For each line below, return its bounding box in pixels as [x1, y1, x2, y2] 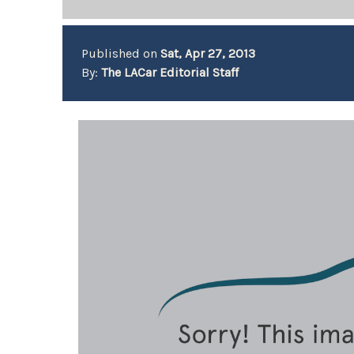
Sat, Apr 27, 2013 [160, 46, 256, 61]
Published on [81, 46, 161, 61]
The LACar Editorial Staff [101, 65, 239, 80]
